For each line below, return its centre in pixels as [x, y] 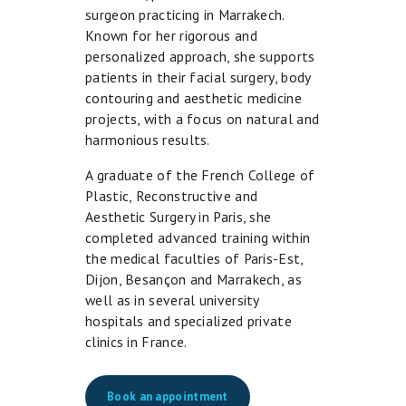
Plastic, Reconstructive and [172, 196]
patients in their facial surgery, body [198, 77]
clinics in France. [136, 342]
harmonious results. [148, 140]
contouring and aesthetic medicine [193, 98]
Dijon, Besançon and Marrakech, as [193, 280]
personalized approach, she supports [200, 57]
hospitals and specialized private [188, 321]
